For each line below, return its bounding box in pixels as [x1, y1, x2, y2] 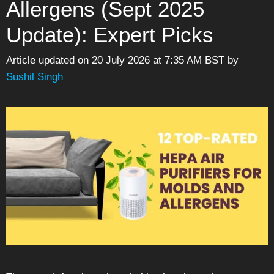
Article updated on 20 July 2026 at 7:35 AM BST [6, 54, 224, 67]
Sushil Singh [6, 71, 63, 83]
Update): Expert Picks [6, 22, 213, 46]
